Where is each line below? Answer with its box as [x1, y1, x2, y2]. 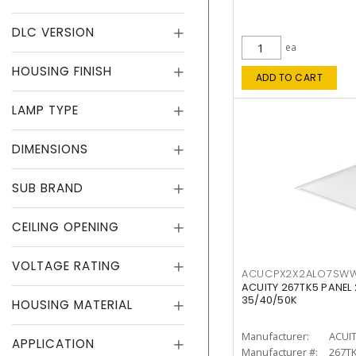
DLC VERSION [12, 24, 95, 41]
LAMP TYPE [12, 102, 79, 118]
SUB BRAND [12, 180, 83, 196]
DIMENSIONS [12, 141, 88, 157]
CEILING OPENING [12, 219, 119, 235]
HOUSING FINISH [12, 63, 112, 79]
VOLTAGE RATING [12, 257, 121, 274]
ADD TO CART [255, 71, 323, 84]
